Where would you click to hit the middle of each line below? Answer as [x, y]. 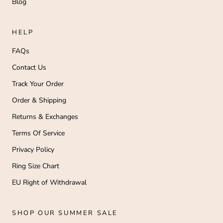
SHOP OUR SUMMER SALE [65, 213]
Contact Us [29, 68]
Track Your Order [38, 84]
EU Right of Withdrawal [49, 183]
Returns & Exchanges [45, 117]
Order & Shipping [39, 101]
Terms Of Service [38, 133]
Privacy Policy [33, 150]
